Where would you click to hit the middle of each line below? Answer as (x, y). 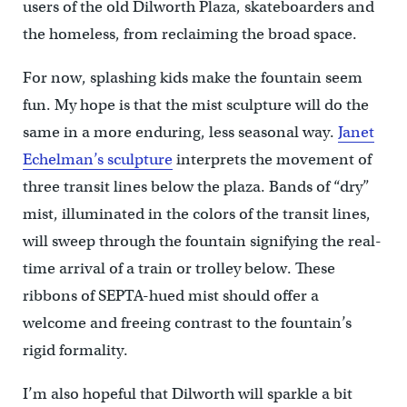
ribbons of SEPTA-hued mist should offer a (170, 296)
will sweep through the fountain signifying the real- (202, 241)
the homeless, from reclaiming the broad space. (189, 34)
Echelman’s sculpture (97, 159)
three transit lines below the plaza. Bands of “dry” (196, 187)
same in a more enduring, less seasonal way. (180, 132)
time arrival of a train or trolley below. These (179, 268)
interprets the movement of (272, 159)
